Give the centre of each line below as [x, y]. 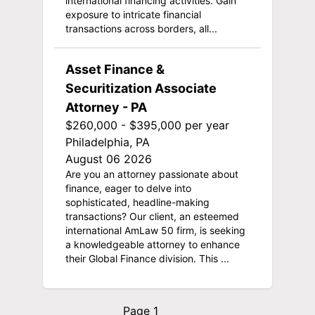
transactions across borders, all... [141, 28]
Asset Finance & [115, 69]
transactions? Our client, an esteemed [152, 216]
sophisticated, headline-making [137, 202]
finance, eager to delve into [128, 188]
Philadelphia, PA [107, 142]
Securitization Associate [141, 88]
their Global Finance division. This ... [147, 258]
